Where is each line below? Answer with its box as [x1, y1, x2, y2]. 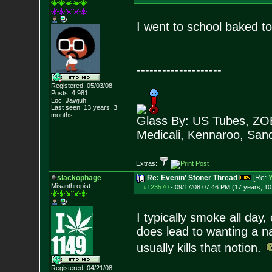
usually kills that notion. [136, 241, 265, 254]
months [50, 111, 73, 118]
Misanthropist [50, 182, 90, 189]
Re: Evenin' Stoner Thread [146, 174, 237, 182]
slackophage [56, 174, 101, 182]
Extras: [135, 160, 159, 167]
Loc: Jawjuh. [50, 97, 88, 104]
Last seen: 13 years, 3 [50, 104, 117, 111]
